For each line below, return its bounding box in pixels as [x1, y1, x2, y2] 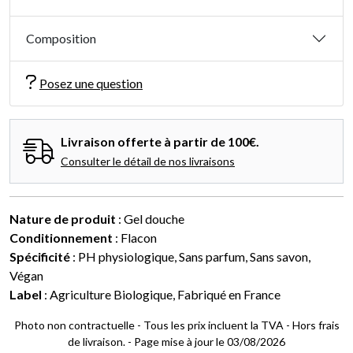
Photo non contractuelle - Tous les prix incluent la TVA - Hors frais [13, 318, 340, 333]
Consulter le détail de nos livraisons [61, 154, 235, 169]
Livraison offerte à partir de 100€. [61, 134, 259, 150]
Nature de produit [9, 211, 116, 227]
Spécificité [9, 249, 70, 265]
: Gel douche [116, 211, 184, 227]
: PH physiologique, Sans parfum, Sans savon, [70, 249, 310, 265]
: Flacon [113, 230, 157, 246]
